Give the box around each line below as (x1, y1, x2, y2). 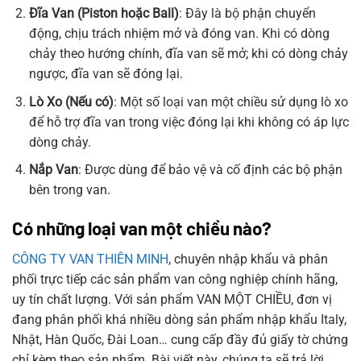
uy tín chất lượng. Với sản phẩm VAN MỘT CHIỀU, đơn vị (12, 292, 332, 308)
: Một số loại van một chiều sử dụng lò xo (113, 93, 348, 110)
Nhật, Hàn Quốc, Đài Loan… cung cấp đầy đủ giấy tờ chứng (12, 332, 348, 348)
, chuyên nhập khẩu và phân (168, 251, 328, 268)
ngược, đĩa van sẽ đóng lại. (28, 66, 183, 82)
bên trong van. (28, 182, 110, 198)
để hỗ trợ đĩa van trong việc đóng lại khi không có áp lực (28, 114, 349, 130)
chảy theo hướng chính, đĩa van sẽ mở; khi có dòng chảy (28, 46, 348, 62)
